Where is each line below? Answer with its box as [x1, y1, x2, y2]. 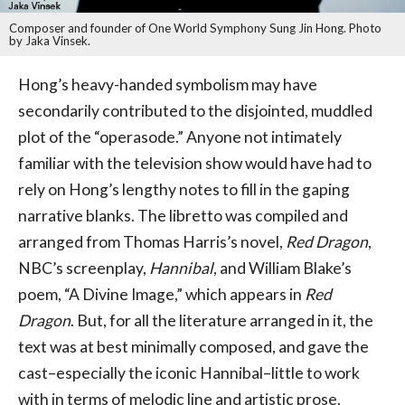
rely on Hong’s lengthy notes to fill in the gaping [18, 180, 350, 200]
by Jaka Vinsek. [9, 33, 90, 48]
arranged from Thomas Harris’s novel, [18, 232, 286, 252]
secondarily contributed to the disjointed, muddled [18, 101, 372, 121]
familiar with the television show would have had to [18, 154, 372, 174]
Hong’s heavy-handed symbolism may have [18, 75, 317, 95]
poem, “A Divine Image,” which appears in [18, 285, 305, 305]
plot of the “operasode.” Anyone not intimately [18, 127, 342, 147]
